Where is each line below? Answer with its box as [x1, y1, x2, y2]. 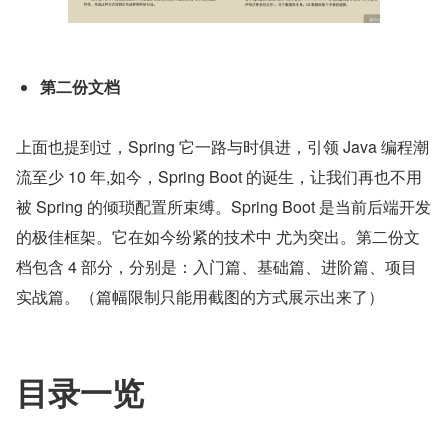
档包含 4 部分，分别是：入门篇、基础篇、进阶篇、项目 [16, 255, 417, 279]
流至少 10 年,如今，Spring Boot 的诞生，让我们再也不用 [16, 165, 422, 189]
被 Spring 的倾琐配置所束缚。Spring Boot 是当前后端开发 [16, 195, 431, 219]
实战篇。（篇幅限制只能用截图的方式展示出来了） [16, 285, 384, 309]
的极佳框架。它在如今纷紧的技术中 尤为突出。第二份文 [16, 225, 420, 249]
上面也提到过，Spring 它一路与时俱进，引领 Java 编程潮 [16, 135, 429, 159]
